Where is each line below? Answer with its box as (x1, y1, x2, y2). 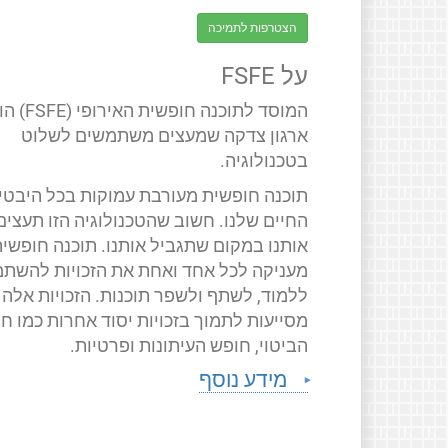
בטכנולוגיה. (220, 150, 309, 171)
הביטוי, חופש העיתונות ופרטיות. (70, 335, 309, 356)
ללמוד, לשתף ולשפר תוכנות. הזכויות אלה (2, 285, 309, 306)
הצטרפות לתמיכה (208, 20, 298, 35)
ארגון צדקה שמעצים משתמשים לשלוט (21, 125, 309, 146)
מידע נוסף (199, 366, 288, 392)
